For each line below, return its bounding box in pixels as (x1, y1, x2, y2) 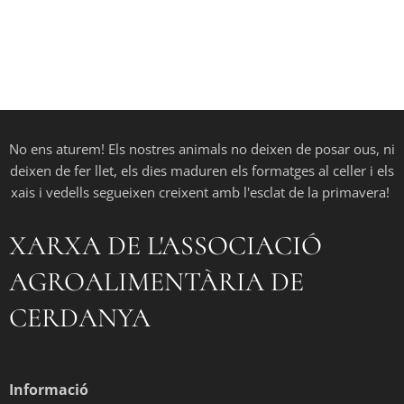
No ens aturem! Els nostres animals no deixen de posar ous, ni (9, 140, 395, 158)
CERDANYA (9, 301, 151, 335)
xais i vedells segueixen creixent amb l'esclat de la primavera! (11, 183, 393, 201)
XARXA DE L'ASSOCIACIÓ (9, 229, 322, 262)
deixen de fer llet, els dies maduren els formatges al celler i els (10, 161, 394, 179)
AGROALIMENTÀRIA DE (9, 265, 304, 298)
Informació (9, 380, 88, 399)
